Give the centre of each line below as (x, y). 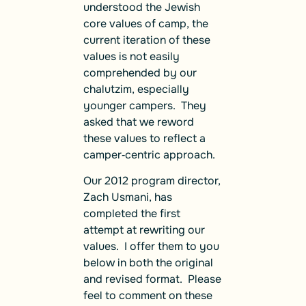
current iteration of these (147, 40)
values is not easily (131, 56)
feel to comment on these (148, 296)
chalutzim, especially (136, 89)
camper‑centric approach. (149, 154)
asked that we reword (139, 122)
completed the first (132, 214)
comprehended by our (140, 72)
